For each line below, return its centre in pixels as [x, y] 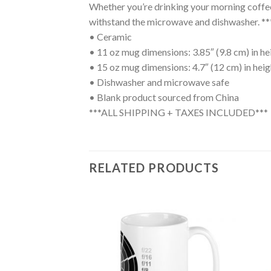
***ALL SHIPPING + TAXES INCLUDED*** [178, 112]
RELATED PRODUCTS [154, 167]
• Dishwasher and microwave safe [159, 82]
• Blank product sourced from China [164, 97]
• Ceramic [110, 36]
